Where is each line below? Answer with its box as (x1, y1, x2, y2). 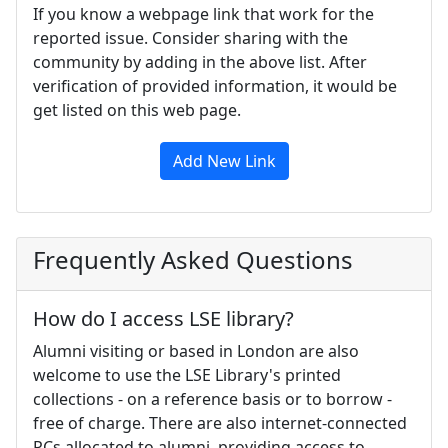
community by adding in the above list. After (33, 50, 367, 73)
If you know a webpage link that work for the (33, 2, 374, 25)
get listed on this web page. (33, 98, 241, 121)
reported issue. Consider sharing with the (33, 26, 348, 49)
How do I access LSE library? (33, 304, 294, 332)
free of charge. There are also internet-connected (33, 411, 407, 434)
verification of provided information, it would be (33, 74, 397, 97)
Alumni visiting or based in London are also (33, 339, 359, 362)
